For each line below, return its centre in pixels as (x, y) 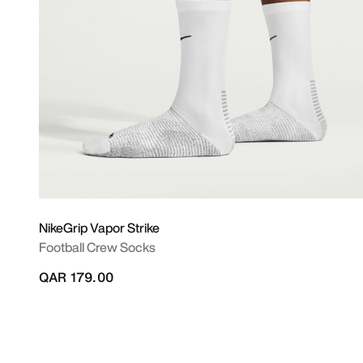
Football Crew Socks (97, 247)
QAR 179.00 (76, 277)
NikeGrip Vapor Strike (99, 228)
